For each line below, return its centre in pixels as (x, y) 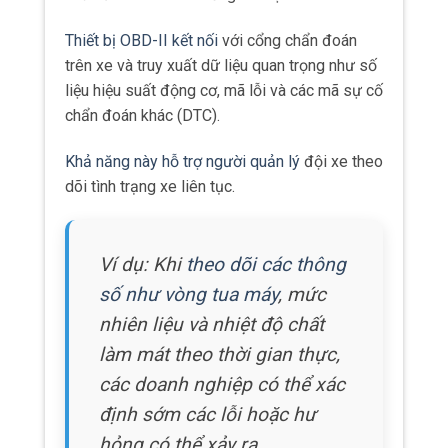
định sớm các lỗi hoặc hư (207, 414)
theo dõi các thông (266, 264)
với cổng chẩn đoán (287, 41)
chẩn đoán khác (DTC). (142, 116)
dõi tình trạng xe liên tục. (150, 186)
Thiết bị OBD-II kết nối (141, 41)
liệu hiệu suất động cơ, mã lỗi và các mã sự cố (224, 91)
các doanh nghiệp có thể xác (222, 384)
